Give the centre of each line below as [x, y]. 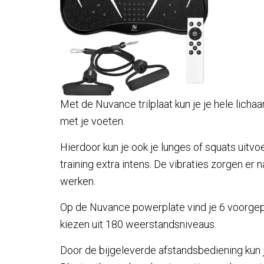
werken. [78, 181]
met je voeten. [93, 121]
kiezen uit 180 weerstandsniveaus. [138, 225]
